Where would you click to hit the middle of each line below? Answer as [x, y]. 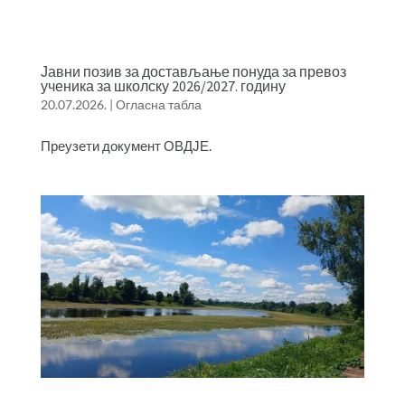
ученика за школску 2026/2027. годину [163, 86]
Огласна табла [158, 105]
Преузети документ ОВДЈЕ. [126, 146]
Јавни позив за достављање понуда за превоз [193, 72]
